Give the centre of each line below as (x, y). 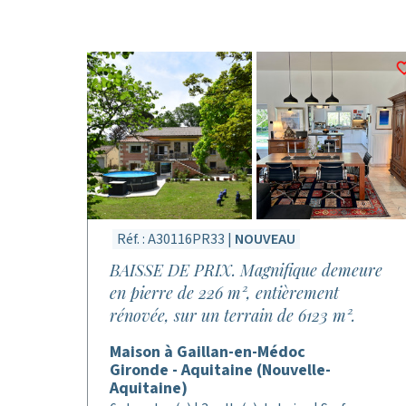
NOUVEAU (265, 239)
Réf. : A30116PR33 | (176, 239)
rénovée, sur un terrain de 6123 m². (232, 315)
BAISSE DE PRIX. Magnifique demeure (246, 270)
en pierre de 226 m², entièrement (224, 293)
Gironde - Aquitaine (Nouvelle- (220, 370)
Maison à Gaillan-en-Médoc (208, 352)
